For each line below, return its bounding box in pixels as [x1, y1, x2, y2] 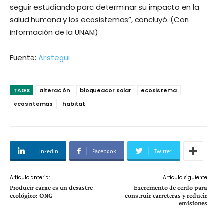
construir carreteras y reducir [124, 191, 207, 199]
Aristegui [38, 52, 70, 62]
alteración [39, 86, 70, 94]
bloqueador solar [80, 86, 131, 94]
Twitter [154, 147, 172, 155]
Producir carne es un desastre [10, 183, 93, 191]
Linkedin [36, 147, 58, 155]
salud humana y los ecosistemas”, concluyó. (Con [10, 14, 189, 25]
